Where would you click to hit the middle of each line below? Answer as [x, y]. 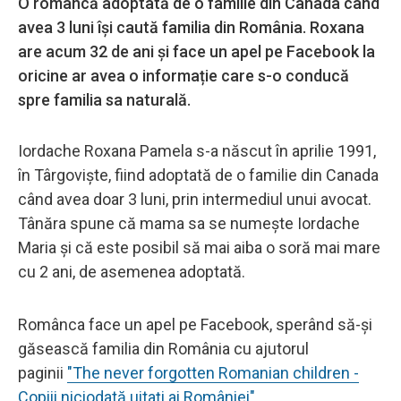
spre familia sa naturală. [106, 99]
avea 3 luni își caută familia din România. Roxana [191, 27]
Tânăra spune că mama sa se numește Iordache [189, 223]
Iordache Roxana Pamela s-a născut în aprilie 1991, [197, 150]
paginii [43, 372]
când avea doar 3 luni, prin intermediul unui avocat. [195, 199]
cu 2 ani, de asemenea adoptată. [133, 271]
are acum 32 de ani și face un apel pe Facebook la [196, 51]
